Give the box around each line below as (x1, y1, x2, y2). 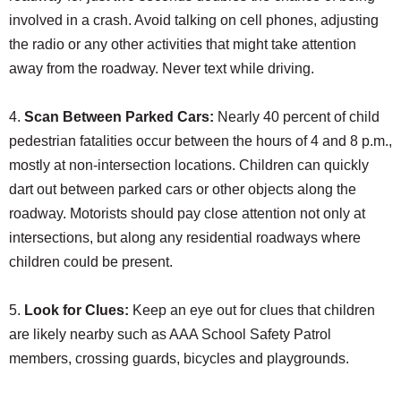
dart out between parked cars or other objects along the (9, 181, 356, 197)
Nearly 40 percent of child (214, 108, 380, 124)
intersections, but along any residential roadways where (9, 229, 361, 245)
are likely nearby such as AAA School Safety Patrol (9, 326, 331, 342)
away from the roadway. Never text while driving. (9, 60, 314, 76)
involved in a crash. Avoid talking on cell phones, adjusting (9, 12, 379, 28)
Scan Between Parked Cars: (24, 108, 214, 124)
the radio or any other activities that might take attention (9, 36, 356, 52)
